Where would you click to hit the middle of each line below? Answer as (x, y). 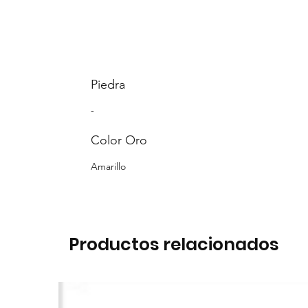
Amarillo (108, 166)
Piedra (108, 85)
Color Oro (119, 140)
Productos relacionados (174, 244)
